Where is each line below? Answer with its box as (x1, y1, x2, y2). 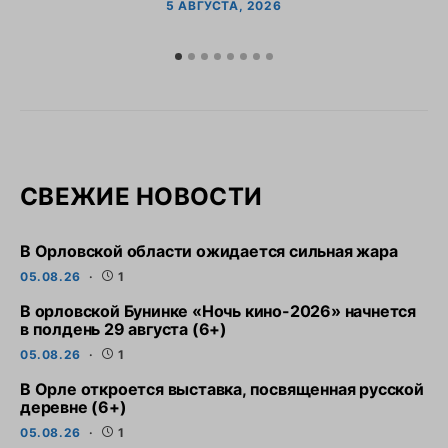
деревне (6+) (20, 397, 127, 417)
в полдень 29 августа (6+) (20, 319, 228, 339)
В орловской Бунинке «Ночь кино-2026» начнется (20, 301, 416, 321)
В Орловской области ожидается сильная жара (20, 241, 398, 261)
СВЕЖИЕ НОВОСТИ (20, 182, 263, 211)
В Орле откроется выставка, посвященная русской (20, 379, 424, 399)
